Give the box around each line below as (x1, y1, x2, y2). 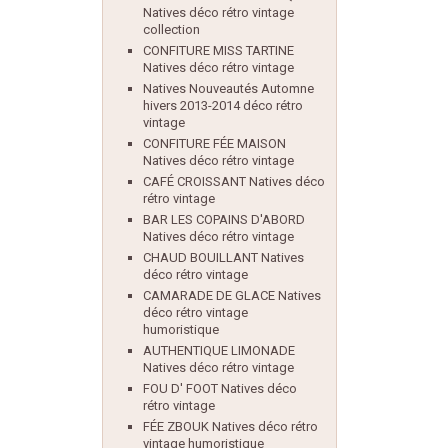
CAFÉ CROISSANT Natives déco (143, 174, 325, 189)
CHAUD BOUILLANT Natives (143, 250, 304, 265)
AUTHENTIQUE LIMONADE (143, 343, 295, 358)
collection (143, 22, 200, 37)
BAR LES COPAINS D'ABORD (143, 212, 305, 227)
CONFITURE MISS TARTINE (143, 43, 294, 58)
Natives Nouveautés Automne (143, 81, 314, 96)
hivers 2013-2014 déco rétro (143, 98, 303, 113)
